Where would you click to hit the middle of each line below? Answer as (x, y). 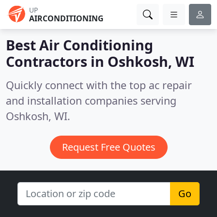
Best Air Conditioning (79, 45)
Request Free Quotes (108, 147)
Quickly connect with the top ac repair (99, 85)
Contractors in (57, 61)
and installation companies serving (91, 101)
